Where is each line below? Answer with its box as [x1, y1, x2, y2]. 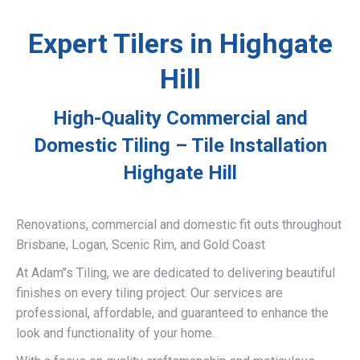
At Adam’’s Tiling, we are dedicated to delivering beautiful [16, 265, 335, 280]
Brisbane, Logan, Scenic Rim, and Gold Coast [16, 237, 265, 252]
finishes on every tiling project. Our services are [16, 285, 283, 301]
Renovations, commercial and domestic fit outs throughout [16, 217, 342, 232]
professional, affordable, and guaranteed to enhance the [16, 305, 329, 321]
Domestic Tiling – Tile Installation [33, 134, 327, 157]
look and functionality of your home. [16, 325, 215, 341]
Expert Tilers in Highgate [27, 27, 333, 59]
